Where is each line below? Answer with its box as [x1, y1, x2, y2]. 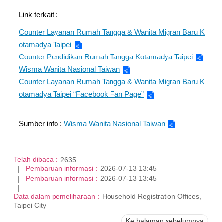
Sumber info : [19, 119, 64, 128]
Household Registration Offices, [102, 192, 201, 201]
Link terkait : [19, 10, 58, 19]
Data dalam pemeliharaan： [14, 192, 102, 201]
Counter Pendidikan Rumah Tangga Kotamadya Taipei [19, 53, 193, 61]
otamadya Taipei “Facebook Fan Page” [19, 90, 144, 98]
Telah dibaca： [14, 155, 60, 163]
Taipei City [14, 201, 46, 210]
